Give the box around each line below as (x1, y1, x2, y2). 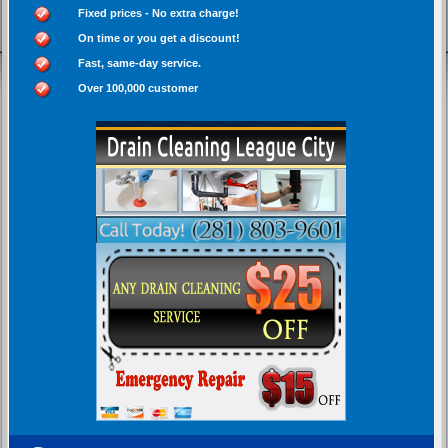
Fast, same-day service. (78, 56, 202, 69)
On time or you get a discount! (78, 31, 241, 44)
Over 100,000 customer (78, 81, 199, 94)
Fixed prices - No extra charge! (78, 6, 240, 19)
